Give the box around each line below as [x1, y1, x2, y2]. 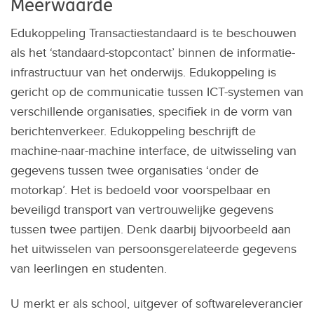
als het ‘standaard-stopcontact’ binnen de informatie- [11, 43, 295, 61]
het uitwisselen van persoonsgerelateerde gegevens [11, 240, 296, 257]
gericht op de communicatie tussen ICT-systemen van [11, 83, 303, 100]
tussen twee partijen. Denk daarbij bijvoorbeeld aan [11, 220, 291, 238]
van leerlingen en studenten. [11, 259, 167, 277]
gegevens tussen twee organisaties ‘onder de [11, 161, 259, 179]
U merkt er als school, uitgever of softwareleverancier [11, 294, 303, 312]
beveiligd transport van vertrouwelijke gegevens [11, 200, 273, 218]
